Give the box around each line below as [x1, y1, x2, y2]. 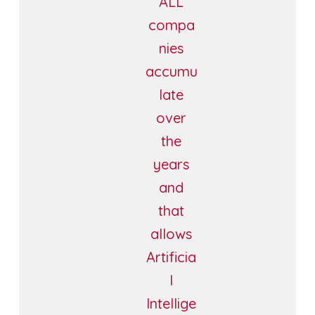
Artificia [146, 247, 197, 266]
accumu [145, 62, 198, 80]
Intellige [146, 294, 197, 312]
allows [150, 224, 193, 243]
